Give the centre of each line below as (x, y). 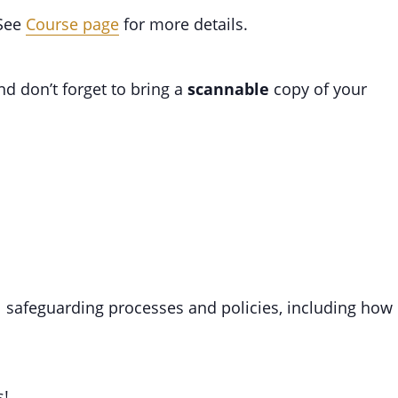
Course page (72, 24)
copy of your (318, 89)
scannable (228, 89)
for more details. (183, 24)
